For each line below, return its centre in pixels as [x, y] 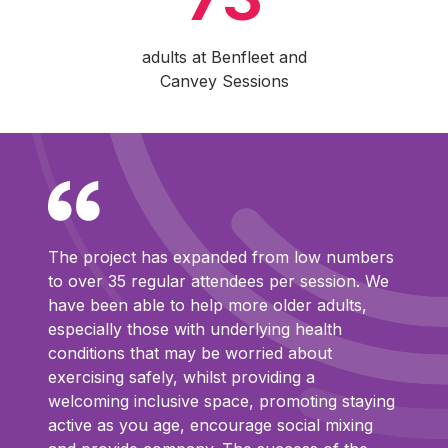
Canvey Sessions [224, 81]
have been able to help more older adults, [207, 305]
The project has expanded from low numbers [221, 257]
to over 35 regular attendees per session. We [218, 281]
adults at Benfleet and [224, 57]
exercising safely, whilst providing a [181, 377]
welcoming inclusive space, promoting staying [221, 401]
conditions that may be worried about [190, 353]
